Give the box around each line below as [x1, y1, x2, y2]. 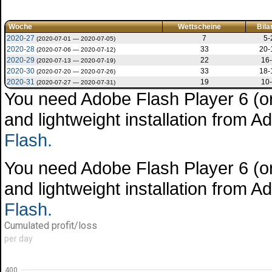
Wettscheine [178, 22, 221, 31]
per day [4, 234, 33, 243]
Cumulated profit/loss [4, 220, 97, 231]
